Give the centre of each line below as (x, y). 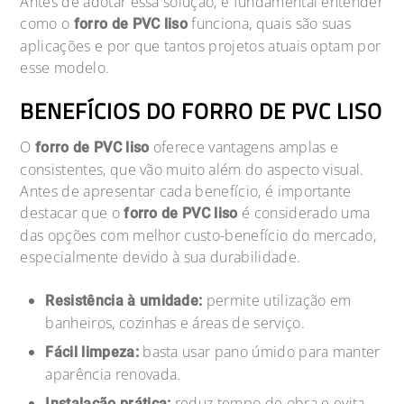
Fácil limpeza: (92, 352)
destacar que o (72, 212)
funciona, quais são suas (270, 23)
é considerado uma (304, 212)
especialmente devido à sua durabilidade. (161, 257)
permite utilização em (277, 300)
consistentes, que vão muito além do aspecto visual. (192, 169)
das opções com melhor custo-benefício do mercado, (198, 235)
